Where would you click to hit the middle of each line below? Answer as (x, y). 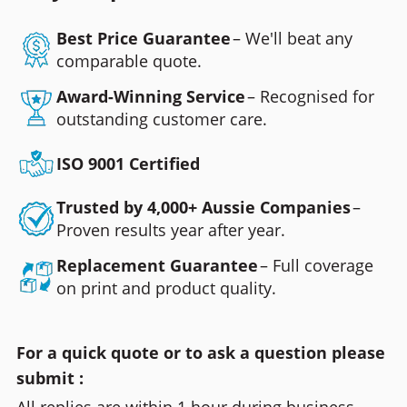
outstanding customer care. (161, 119)
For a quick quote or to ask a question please (200, 353)
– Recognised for (310, 97)
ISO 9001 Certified (128, 163)
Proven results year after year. (170, 230)
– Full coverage (316, 266)
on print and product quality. (166, 288)
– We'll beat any (292, 39)
